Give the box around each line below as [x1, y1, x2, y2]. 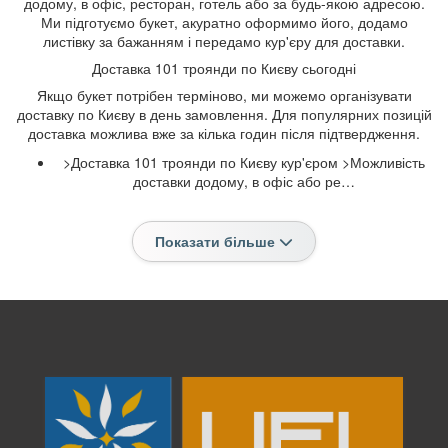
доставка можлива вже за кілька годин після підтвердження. [28, 122, 420, 143]
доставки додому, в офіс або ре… [133, 170, 355, 191]
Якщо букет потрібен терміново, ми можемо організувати [36, 84, 412, 105]
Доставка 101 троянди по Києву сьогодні [92, 57, 356, 78]
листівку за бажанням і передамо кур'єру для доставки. [43, 30, 405, 51]
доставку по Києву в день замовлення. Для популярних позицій [16, 103, 432, 124]
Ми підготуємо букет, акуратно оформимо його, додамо [40, 11, 408, 32]
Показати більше [155, 230, 279, 251]
